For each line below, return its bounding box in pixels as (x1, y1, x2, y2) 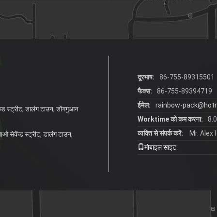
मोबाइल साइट (144, 143, 176, 151)
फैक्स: (138, 87, 152, 95)
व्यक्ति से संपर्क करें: (138, 129, 183, 137)
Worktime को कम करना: (138, 115, 203, 123)
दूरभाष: (138, 73, 155, 81)
